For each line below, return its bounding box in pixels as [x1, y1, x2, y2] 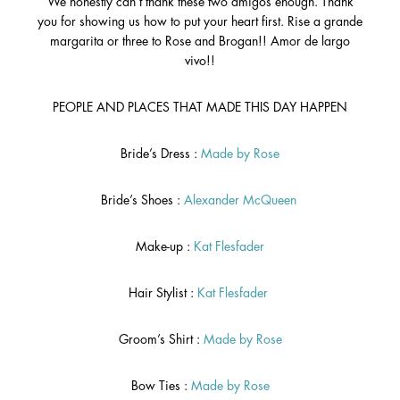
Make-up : [136, 240, 194, 254]
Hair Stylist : [129, 287, 197, 300]
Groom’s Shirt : [118, 333, 204, 346]
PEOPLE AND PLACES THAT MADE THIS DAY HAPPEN [53, 101, 347, 114]
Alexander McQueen [183, 194, 296, 207]
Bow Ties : [130, 379, 191, 393]
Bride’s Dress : [121, 147, 201, 161]
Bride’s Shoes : [100, 194, 180, 207]
